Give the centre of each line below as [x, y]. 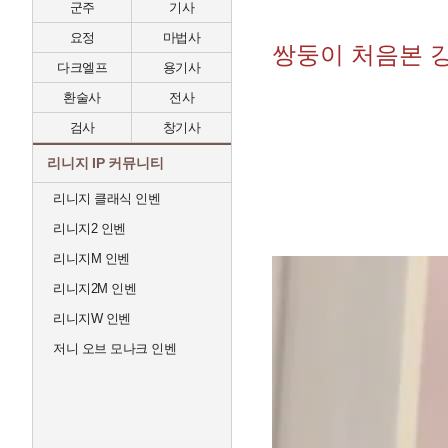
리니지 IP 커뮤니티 [105, 163]
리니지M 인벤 [91, 258]
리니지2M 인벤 [94, 288]
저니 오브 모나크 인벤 [114, 348]
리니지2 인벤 [89, 228]
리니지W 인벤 [92, 318]
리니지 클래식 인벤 [106, 198]
